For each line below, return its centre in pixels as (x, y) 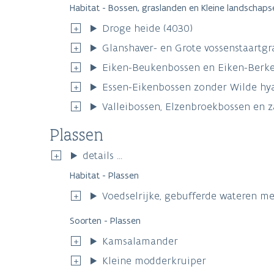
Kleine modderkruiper (154, 261)
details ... (103, 156)
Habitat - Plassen (104, 176)
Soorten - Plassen (105, 221)
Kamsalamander (140, 241)
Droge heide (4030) (148, 28)
